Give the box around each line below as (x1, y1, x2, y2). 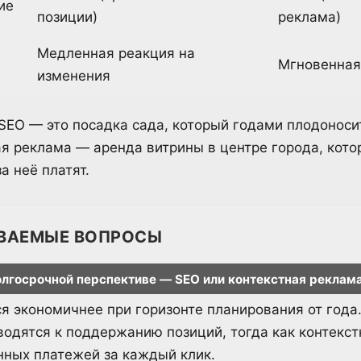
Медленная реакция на (37, 45, 195, 62)
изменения (37, 68, 110, 85)
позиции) (37, 9, 98, 26)
